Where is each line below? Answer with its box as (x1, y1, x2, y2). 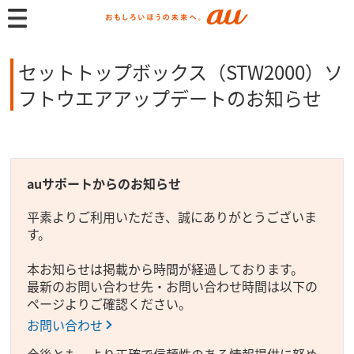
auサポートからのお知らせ (27, 174, 182, 193)
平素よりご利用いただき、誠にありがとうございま (27, 207, 318, 226)
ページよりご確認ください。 (27, 294, 192, 313)
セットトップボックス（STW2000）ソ (18, 58, 344, 85)
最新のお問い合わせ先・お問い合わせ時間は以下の (27, 277, 318, 296)
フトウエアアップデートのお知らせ (18, 84, 322, 111)
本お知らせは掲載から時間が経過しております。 (27, 259, 304, 278)
